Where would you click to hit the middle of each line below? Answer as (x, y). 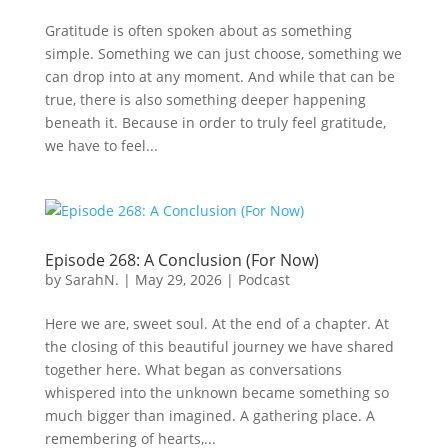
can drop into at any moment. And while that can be (219, 76)
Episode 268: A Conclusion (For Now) (181, 260)
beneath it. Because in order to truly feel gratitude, (215, 122)
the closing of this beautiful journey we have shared (219, 346)
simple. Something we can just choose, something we (223, 53)
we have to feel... (101, 145)
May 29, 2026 (178, 279)
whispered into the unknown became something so (216, 392)
